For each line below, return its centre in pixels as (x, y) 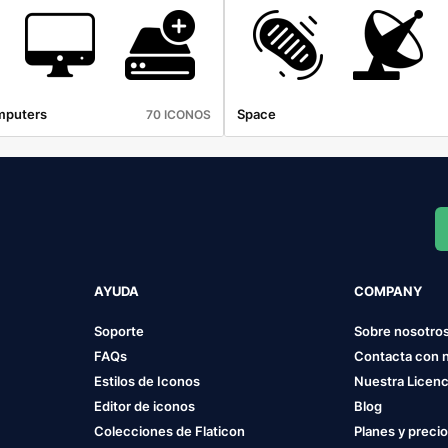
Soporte (118, 330)
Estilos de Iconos (146, 380)
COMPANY (388, 290)
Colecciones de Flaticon (169, 430)
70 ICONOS (178, 114)
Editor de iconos (144, 405)
